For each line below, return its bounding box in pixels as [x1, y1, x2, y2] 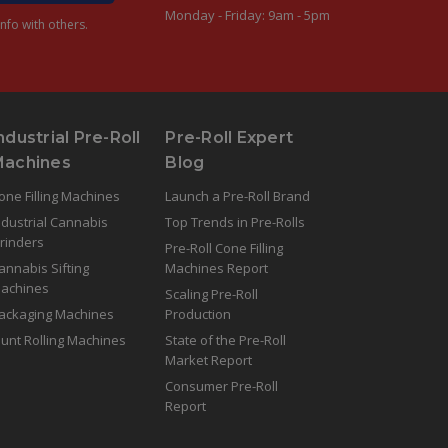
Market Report [165, 350, 253, 369]
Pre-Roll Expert [165, 127, 294, 147]
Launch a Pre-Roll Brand [165, 186, 311, 205]
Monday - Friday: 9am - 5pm [165, 5, 331, 24]
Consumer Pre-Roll [165, 376, 279, 395]
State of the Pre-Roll [165, 330, 287, 349]
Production [165, 304, 232, 323]
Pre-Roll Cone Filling [165, 238, 284, 257]
